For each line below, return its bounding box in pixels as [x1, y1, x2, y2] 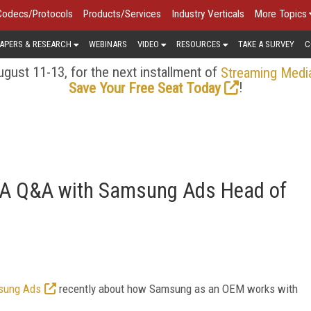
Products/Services [83, 8, 161, 20]
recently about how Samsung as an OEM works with [56, 281, 298, 296]
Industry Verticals [171, 8, 244, 20]
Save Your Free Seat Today [68, 79, 221, 96]
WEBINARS [89, 38, 127, 49]
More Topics [255, 8, 307, 20]
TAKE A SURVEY [238, 38, 294, 49]
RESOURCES [176, 38, 221, 49]
